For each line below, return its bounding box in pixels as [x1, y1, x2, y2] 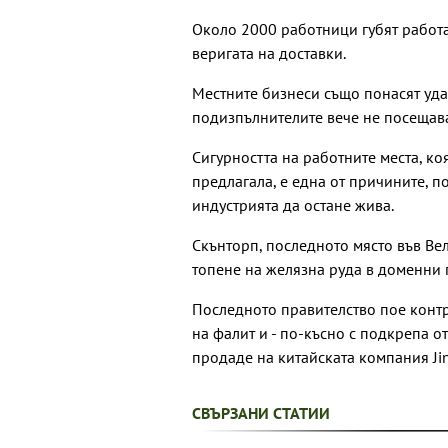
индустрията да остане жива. [192, 195, 394, 216]
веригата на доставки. [192, 43, 346, 64]
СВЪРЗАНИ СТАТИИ [192, 403, 330, 424]
